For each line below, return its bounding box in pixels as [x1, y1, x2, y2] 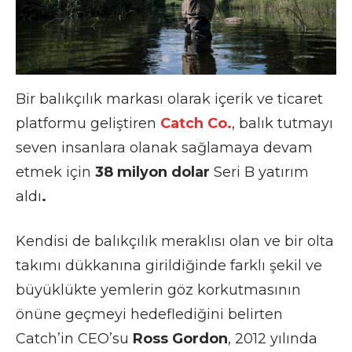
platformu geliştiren [16, 114, 160, 132]
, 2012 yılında [228, 329, 317, 347]
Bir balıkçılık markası [16, 90, 163, 108]
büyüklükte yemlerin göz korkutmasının [16, 280, 301, 299]
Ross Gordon [133, 329, 228, 347]
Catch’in [16, 329, 78, 347]
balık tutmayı [239, 114, 333, 132]
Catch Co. [160, 114, 232, 132]
